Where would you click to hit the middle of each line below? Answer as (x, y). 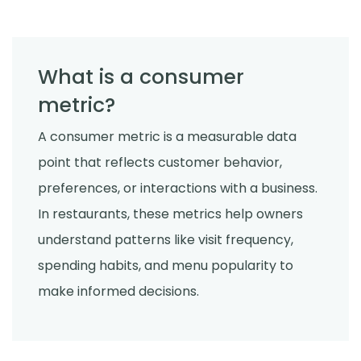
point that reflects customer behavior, (160, 163)
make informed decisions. (118, 292)
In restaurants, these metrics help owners (170, 214)
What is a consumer (141, 77)
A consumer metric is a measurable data (167, 137)
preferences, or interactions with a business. (178, 189)
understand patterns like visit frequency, (166, 240)
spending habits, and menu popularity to (166, 266)
